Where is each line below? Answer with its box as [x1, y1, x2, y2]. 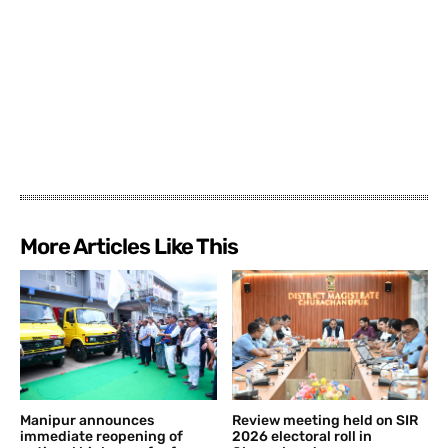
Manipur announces [20, 411, 154, 429]
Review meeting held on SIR [231, 411, 418, 429]
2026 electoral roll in [231, 427, 372, 445]
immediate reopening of [20, 427, 183, 445]
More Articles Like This [20, 233, 238, 261]
